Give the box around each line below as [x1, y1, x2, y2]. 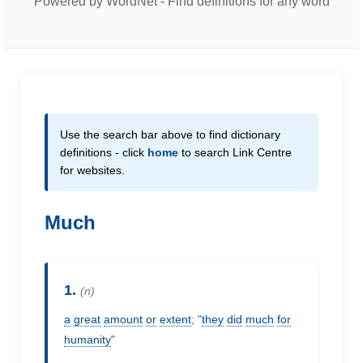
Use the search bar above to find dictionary [60, 128, 280, 141]
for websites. [60, 164, 125, 177]
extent [160, 313, 191, 326]
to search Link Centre [178, 146, 292, 159]
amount [104, 313, 143, 326]
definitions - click [60, 146, 147, 159]
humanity [64, 333, 111, 346]
